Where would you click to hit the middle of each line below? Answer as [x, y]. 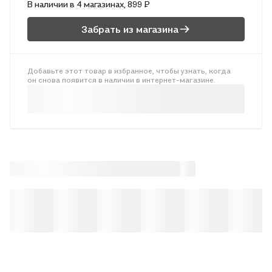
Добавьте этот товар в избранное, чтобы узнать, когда [129, 71]
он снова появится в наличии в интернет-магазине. [121, 80]
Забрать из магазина [130, 29]
